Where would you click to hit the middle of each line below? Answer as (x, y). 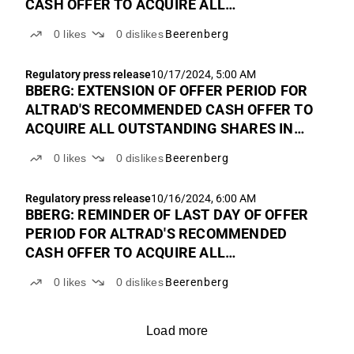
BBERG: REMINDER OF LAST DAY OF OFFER (167, 215)
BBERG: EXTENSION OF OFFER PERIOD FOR (167, 90)
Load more (177, 331)
